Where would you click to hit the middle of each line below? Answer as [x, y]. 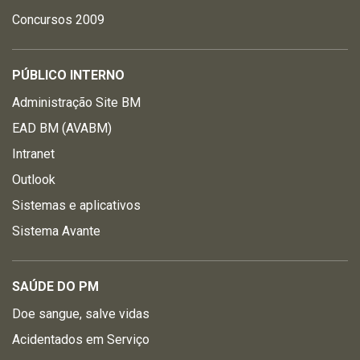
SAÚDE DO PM [55, 286]
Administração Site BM [76, 102]
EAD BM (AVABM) [62, 128]
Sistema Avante [56, 231]
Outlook [34, 180]
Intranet [33, 154]
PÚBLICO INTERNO [68, 75]
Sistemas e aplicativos [76, 205]
